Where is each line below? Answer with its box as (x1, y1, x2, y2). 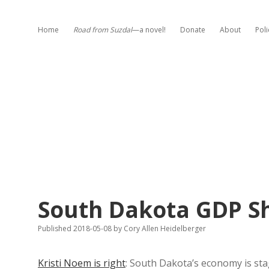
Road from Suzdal (73, 25, 132, 35)
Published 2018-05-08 (38, 223, 113, 234)
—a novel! (132, 25, 166, 35)
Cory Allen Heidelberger (122, 223, 206, 234)
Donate (180, 25, 205, 35)
